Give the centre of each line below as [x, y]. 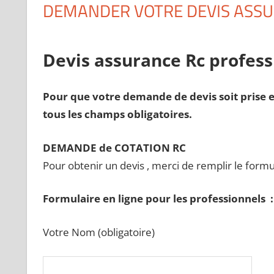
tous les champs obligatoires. [117, 114]
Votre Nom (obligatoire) [98, 232]
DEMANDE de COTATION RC [115, 147]
